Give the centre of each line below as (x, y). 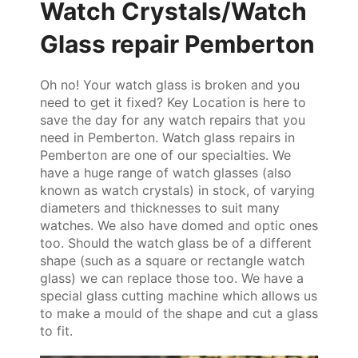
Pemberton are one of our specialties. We (165, 155)
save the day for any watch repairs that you (173, 120)
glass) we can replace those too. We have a (172, 278)
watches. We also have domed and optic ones (179, 226)
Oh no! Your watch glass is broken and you (170, 85)
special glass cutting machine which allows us (179, 296)
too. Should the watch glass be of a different (176, 243)
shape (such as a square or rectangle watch (172, 261)
